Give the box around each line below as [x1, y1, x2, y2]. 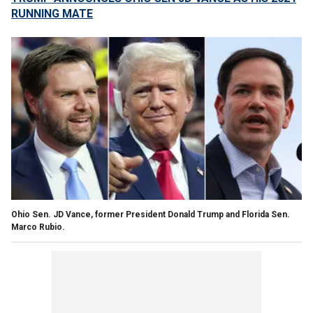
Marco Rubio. [11, 221, 65, 232]
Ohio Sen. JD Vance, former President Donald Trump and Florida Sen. [11, 209, 290, 219]
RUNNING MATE [11, 7, 93, 20]
